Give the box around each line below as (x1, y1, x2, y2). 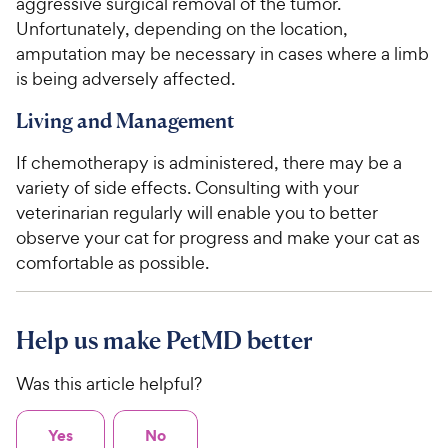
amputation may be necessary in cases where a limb (16, 42, 429, 66)
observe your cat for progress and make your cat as (16, 226, 420, 250)
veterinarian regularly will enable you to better (16, 201, 378, 225)
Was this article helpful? (16, 372, 202, 396)
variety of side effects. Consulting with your (16, 176, 359, 200)
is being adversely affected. (16, 67, 235, 91)
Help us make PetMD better (16, 325, 313, 356)
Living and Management (16, 108, 235, 134)
